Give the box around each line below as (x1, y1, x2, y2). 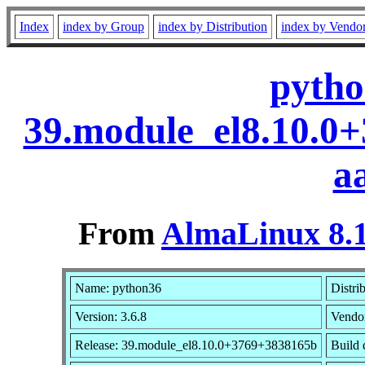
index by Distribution (158, 20, 267, 33)
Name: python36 (74, 280, 161, 295)
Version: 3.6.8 (74, 309, 147, 323)
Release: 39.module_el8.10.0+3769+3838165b (74, 337, 317, 352)
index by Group (63, 20, 144, 33)
